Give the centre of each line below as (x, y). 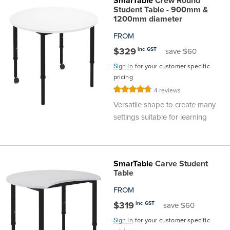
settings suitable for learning (160, 117)
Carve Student (180, 163)
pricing (123, 77)
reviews (170, 90)
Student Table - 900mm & (160, 9)
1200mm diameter (148, 18)
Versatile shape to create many (164, 104)
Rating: (123, 90)
